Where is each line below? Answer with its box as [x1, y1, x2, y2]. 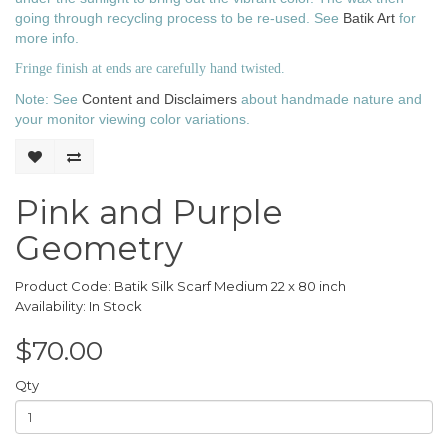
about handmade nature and [237, 91, 422, 108]
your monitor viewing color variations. [15, 111, 250, 128]
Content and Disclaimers [82, 91, 237, 108]
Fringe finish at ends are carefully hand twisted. [15, 61, 285, 77]
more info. [15, 30, 79, 47]
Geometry [15, 228, 183, 269]
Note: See [15, 91, 82, 108]
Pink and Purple [15, 192, 283, 233]
